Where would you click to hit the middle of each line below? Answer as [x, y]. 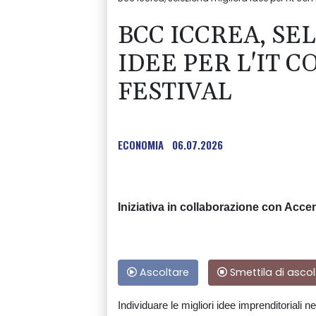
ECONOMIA [141, 145]
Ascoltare [163, 273]
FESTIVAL [175, 93]
